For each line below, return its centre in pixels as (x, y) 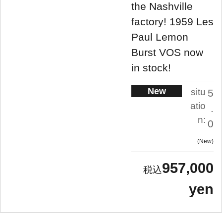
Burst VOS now (167, 52)
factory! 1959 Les (172, 21)
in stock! (151, 67)
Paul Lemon (160, 37)
